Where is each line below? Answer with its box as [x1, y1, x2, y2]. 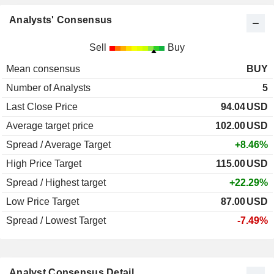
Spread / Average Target [6, 139, 111, 150]
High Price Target [6, 158, 81, 169]
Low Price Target [6, 196, 79, 207]
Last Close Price [6, 102, 78, 113]
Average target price [6, 120, 94, 131]
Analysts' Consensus [9, 15, 113, 26]
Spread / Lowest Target [6, 215, 106, 226]
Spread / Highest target [6, 177, 106, 188]
